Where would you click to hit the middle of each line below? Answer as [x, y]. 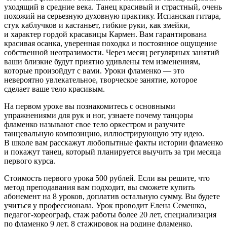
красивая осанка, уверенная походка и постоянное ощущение [110, 44]
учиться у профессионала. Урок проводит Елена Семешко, [105, 206]
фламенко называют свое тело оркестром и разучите [94, 125]
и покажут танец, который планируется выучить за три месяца [112, 152]
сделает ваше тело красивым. [54, 89]
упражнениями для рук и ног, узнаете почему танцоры [99, 116]
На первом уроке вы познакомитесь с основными [90, 106]
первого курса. [30, 161]
